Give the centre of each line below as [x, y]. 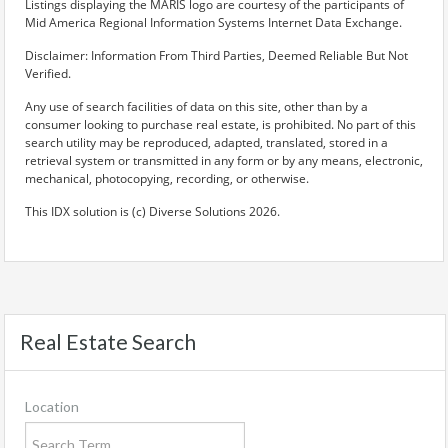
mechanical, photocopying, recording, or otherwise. [167, 179]
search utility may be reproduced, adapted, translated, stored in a [206, 143]
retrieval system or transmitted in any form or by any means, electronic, [224, 161]
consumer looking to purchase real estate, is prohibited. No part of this [220, 125]
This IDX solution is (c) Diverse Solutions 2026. [152, 212]
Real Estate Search [108, 342]
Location [52, 407]
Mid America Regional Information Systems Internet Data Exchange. [213, 23]
